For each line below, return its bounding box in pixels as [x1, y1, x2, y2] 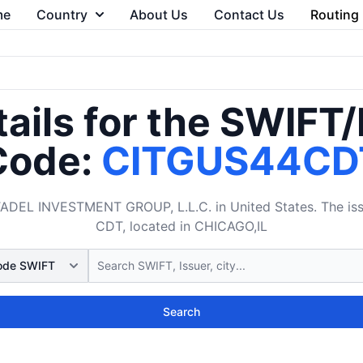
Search [163, 305, 200, 318]
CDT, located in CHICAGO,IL [96, 218, 267, 234]
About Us [129, 6, 188, 23]
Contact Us [213, 6, 284, 23]
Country [36, 6, 88, 23]
